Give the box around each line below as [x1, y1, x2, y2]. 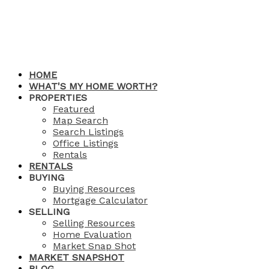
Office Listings [53, 138, 118, 149]
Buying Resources [53, 183, 135, 195]
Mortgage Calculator [53, 195, 148, 206]
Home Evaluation [53, 229, 131, 240]
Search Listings [53, 126, 124, 138]
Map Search [53, 115, 108, 126]
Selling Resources [53, 217, 135, 229]
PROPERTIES [29, 92, 87, 103]
